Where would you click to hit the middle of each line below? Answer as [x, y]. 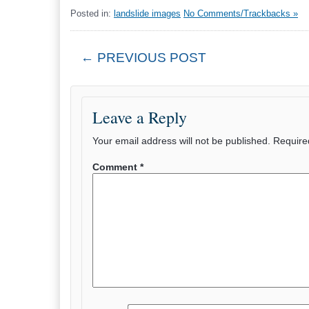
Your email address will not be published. [181, 141]
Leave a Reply [140, 117]
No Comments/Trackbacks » [241, 13]
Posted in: [92, 13]
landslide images [147, 13]
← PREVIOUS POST [143, 58]
